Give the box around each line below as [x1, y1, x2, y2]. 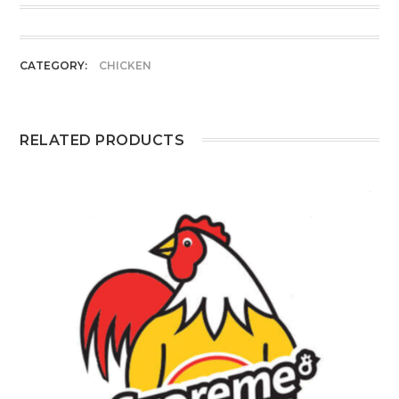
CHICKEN [99, 59, 152, 73]
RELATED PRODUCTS [20, 132, 185, 150]
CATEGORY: [20, 59, 91, 73]
